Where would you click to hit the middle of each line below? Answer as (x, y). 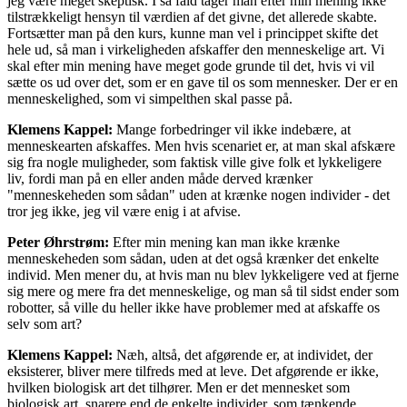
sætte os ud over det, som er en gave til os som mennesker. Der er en (203, 82)
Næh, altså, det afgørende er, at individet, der (244, 354)
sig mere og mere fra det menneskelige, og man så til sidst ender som (203, 291)
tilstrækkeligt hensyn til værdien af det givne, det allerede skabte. (192, 16)
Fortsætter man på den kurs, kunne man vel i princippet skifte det (193, 33)
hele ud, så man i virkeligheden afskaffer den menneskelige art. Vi (196, 49)
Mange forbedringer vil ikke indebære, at (233, 129)
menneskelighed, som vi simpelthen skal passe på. (150, 98)
